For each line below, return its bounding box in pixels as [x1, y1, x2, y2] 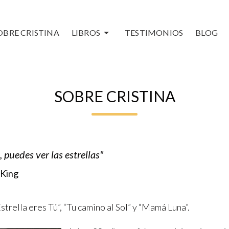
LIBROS [71, 27, 100, 37]
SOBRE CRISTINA [54, 87, 175, 105]
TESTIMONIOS [124, 27, 184, 37]
